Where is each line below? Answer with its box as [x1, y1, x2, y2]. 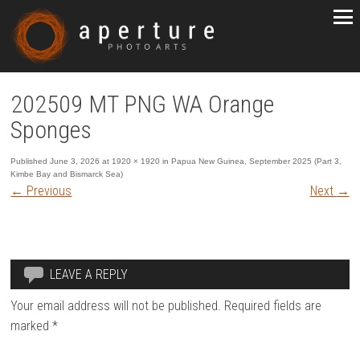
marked [10, 318, 53, 334]
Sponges [10, 115, 92, 144]
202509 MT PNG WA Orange [10, 89, 275, 118]
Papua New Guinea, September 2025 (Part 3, [171, 156, 342, 166]
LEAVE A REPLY [50, 267, 129, 283]
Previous [23, 182, 72, 198]
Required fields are [224, 298, 322, 314]
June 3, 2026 [50, 156, 100, 166]
